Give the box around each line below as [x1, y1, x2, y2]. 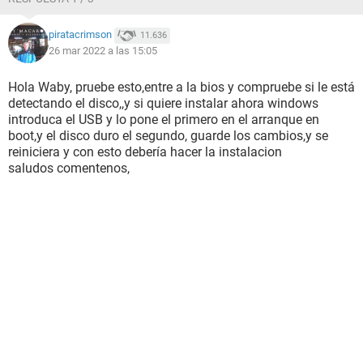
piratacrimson [49, 28, 112, 41]
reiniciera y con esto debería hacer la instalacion [8, 144, 282, 160]
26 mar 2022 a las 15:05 [49, 45, 157, 57]
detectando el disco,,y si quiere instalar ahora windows [8, 96, 318, 111]
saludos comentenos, [8, 160, 130, 176]
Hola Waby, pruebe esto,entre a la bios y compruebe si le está [8, 79, 355, 95]
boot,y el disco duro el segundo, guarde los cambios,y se [8, 128, 328, 143]
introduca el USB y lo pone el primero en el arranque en [8, 112, 319, 127]
